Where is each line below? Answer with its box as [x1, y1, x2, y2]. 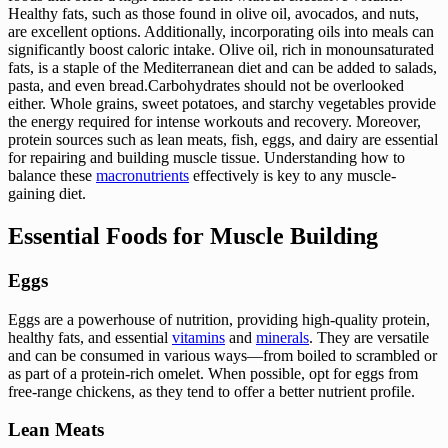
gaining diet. [8, 185, 86, 203]
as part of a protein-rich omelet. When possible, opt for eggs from [8, 364, 418, 382]
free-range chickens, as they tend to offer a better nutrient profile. [8, 382, 415, 400]
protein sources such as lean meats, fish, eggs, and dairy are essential [8, 131, 438, 149]
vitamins [172, 328, 225, 346]
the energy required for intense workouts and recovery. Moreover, [8, 113, 421, 131]
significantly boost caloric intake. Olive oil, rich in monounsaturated [8, 41, 434, 59]
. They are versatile [309, 328, 429, 346]
